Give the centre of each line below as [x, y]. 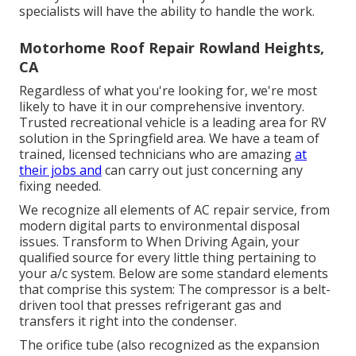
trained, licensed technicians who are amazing [157, 154]
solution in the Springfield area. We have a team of [169, 138]
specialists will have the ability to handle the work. [167, 11]
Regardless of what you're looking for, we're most [168, 90]
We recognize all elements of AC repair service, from [174, 209]
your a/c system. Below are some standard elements [174, 273]
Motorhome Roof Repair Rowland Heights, [172, 47]
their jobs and [60, 170]
